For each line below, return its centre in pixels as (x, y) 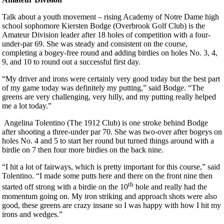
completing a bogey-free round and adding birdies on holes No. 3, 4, (110, 53)
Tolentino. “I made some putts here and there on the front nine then (107, 176)
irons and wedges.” (32, 214)
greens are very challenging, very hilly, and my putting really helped (109, 97)
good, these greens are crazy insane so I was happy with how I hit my (111, 205)
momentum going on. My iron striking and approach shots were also (109, 196)
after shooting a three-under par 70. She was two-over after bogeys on (112, 132)
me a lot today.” (27, 106)
